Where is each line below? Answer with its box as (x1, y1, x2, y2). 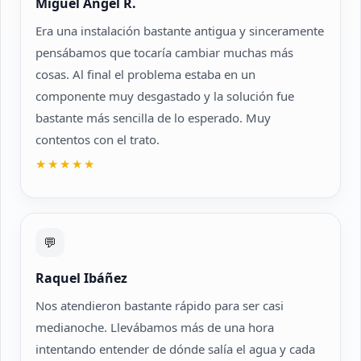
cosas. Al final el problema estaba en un (35, 66, 255, 82)
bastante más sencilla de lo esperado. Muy (35, 110, 271, 126)
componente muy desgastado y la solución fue (35, 88, 294, 104)
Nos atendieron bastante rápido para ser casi (35, 297, 284, 313)
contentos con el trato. (35, 131, 160, 147)
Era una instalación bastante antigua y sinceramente (35, 23, 324, 39)
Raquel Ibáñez (35, 269, 127, 287)
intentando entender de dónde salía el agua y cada (35, 341, 315, 357)
